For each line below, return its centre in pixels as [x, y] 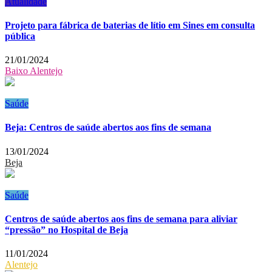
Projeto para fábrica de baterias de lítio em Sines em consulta [130, 25]
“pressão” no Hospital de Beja [66, 230]
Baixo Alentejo [34, 71]
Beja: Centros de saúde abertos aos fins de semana [108, 127]
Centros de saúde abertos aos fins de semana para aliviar [121, 219]
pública [20, 36]
